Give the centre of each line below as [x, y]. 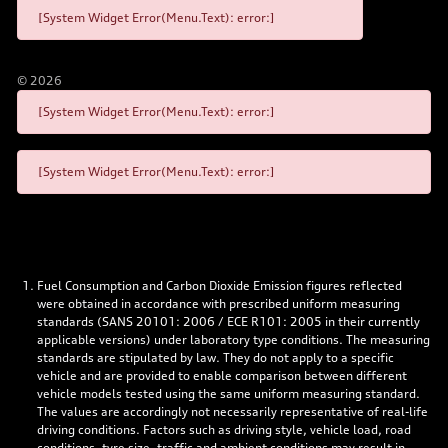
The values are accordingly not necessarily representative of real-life [232, 412]
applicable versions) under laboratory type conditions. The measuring [233, 340]
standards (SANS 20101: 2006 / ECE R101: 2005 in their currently [228, 322]
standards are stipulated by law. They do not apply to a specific [215, 358]
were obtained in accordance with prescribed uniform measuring [218, 304]
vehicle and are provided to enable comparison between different [222, 376]
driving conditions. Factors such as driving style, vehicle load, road [224, 430]
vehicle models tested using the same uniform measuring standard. [228, 394]
